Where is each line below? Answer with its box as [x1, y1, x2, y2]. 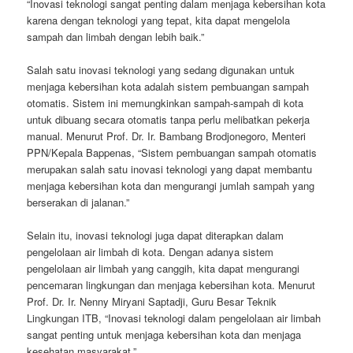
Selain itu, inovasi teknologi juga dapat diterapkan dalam [27, 228, 284, 243]
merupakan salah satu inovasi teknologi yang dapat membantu [27, 161, 313, 176]
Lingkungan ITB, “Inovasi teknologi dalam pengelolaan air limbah [27, 310, 321, 326]
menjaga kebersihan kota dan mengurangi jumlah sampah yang [27, 177, 315, 193]
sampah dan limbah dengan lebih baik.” [27, 28, 205, 44]
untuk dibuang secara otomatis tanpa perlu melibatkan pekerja [27, 111, 310, 127]
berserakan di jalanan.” [27, 194, 130, 210]
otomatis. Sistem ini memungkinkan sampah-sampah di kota [27, 95, 304, 110]
